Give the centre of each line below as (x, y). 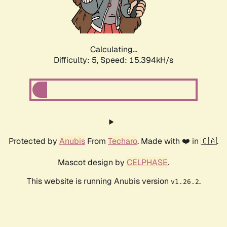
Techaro (123, 141)
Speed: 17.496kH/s (137, 60)
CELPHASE (147, 163)
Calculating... (113, 50)
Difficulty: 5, (77, 60)
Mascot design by (92, 163)
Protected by (34, 141)
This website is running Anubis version (99, 181)
